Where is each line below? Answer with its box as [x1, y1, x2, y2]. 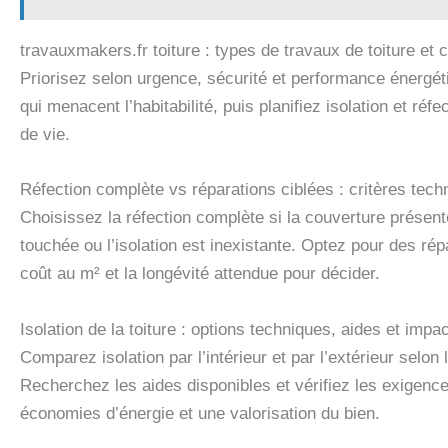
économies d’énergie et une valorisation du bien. [20, 403, 380, 423]
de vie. [20, 125, 70, 145]
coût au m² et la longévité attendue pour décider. [20, 264, 380, 284]
